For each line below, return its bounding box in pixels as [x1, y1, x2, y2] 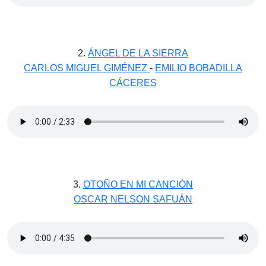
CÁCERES [109, 78, 157, 88]
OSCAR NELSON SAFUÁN [74, 194, 192, 205]
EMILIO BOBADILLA [155, 63, 242, 74]
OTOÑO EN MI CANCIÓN [83, 179, 193, 190]
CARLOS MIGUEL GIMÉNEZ [24, 63, 150, 74]
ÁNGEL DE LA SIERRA [88, 48, 188, 59]
